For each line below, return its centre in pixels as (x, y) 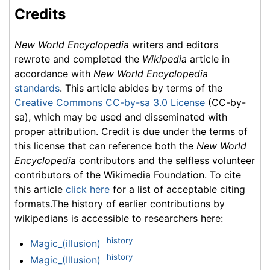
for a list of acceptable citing (177, 189)
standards (37, 88)
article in (208, 59)
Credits (40, 14)
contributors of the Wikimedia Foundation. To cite (128, 174)
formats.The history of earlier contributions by (120, 203)
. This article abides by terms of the (141, 88)
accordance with (54, 73)
